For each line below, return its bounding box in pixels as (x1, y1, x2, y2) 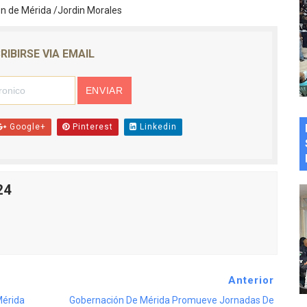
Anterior (228, 274, 274, 287)
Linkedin (136, 122, 177, 132)
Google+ (6, 122, 46, 132)
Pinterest (69, 122, 113, 132)
